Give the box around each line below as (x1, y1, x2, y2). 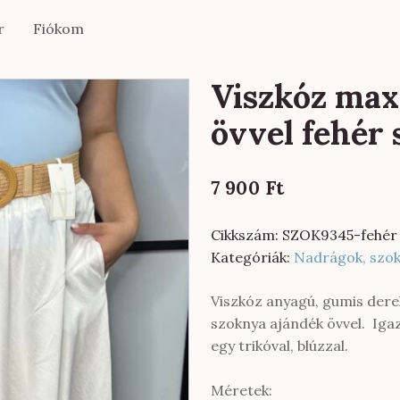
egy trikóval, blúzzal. (211, 337, 348, 354)
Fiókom (33, 19, 85, 37)
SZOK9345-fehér (282, 226, 397, 244)
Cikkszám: (211, 226, 282, 244)
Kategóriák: (211, 248, 294, 266)
